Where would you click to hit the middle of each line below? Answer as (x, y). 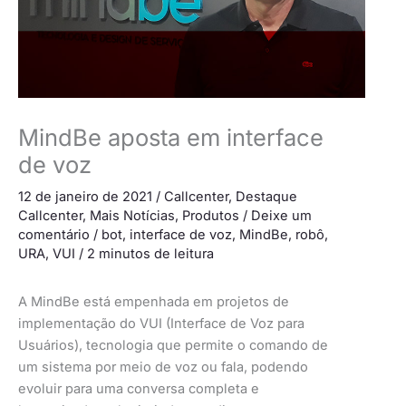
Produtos (211, 216)
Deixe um (281, 216)
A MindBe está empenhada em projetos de (154, 301)
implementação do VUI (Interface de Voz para (161, 323)
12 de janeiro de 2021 (87, 197)
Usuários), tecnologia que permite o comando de (173, 345)
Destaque (266, 197)
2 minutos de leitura (150, 254)
